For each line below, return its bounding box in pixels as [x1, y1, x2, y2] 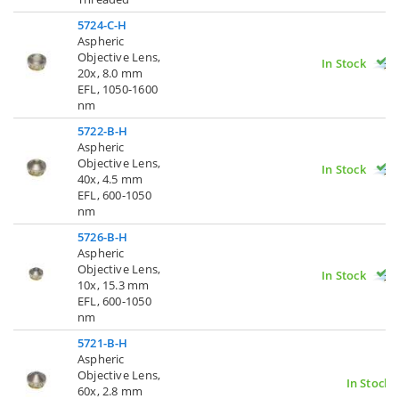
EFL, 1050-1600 [77, 80, 158, 97]
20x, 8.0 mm [77, 64, 143, 81]
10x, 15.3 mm [77, 276, 150, 293]
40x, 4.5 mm [77, 170, 143, 187]
